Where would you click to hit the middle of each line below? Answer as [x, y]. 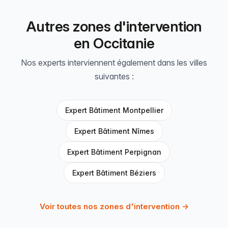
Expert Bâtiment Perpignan [114, 152]
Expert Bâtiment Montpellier [114, 110]
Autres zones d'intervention [114, 26]
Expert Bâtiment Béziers [114, 173]
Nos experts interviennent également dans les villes [114, 63]
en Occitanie [114, 43]
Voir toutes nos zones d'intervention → [114, 206]
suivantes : [114, 76]
